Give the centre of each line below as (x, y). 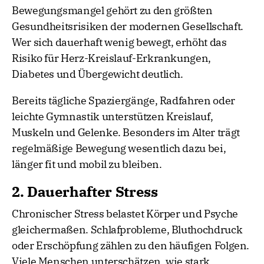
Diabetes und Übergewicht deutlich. (98, 74)
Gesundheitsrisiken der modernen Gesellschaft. (128, 27)
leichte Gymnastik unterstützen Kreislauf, (113, 117)
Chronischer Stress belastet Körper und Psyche (125, 214)
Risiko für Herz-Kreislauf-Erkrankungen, (111, 58)
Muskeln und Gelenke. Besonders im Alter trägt (126, 133)
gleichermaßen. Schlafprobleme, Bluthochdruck (127, 230)
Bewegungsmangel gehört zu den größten (112, 11)
